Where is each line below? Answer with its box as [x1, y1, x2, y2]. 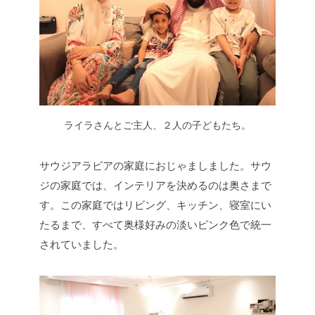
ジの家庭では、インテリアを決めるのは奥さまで [39, 179, 271, 191]
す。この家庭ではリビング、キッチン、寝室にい [39, 198, 271, 211]
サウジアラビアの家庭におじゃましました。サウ [39, 159, 271, 172]
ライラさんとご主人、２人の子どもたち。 [64, 119, 251, 131]
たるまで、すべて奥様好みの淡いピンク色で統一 [39, 218, 271, 231]
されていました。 [39, 238, 124, 250]
